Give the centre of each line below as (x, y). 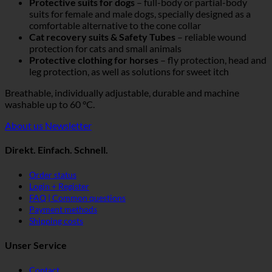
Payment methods (63, 209)
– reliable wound (211, 36)
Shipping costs (56, 221)
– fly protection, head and (212, 59)
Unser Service (36, 245)
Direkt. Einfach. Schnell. (56, 149)
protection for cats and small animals (105, 48)
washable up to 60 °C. (50, 104)
